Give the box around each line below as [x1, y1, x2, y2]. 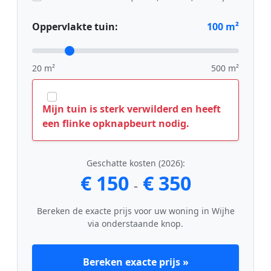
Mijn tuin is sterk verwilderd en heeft [42, 102, 221, 116]
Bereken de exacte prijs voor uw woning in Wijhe [36, 205, 235, 217]
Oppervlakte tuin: [32, 20, 118, 34]
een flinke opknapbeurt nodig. [42, 117, 189, 131]
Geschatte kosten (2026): [86, 157, 185, 169]
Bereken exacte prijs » [82, 255, 189, 269]
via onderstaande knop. [88, 218, 183, 230]
